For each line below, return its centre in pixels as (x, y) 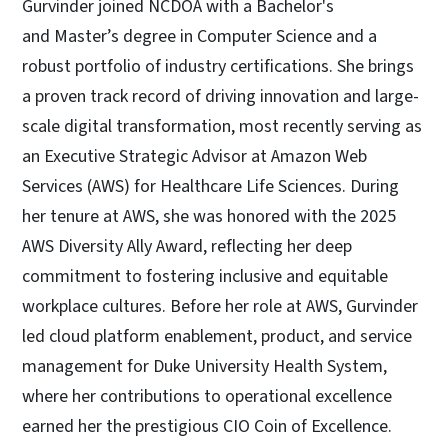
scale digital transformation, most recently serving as (222, 127)
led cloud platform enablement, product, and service (217, 337)
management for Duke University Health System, (204, 367)
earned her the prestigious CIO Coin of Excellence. (207, 427)
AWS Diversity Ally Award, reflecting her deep (187, 247)
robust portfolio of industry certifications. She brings (218, 67)
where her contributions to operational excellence (207, 397)
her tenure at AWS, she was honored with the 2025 (209, 217)
